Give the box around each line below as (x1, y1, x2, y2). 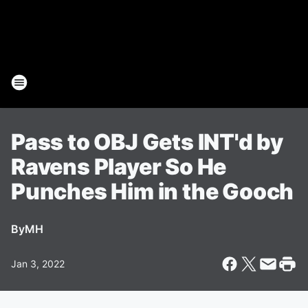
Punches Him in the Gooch (11, 178, 294, 205)
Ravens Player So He (11, 153, 227, 180)
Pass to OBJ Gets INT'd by (11, 129, 283, 155)
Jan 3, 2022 (11, 258, 65, 269)
